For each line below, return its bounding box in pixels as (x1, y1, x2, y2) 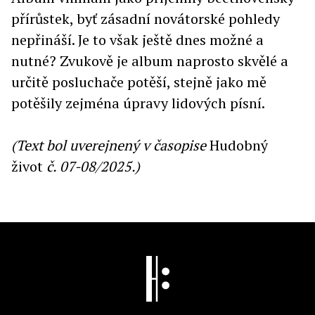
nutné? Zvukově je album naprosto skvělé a (11, 51, 288, 70)
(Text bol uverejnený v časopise (11, 136, 210, 155)
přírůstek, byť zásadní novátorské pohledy (11, 9, 280, 28)
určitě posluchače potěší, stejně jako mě (11, 72, 266, 91)
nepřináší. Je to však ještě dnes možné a (11, 30, 264, 49)
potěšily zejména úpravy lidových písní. (11, 94, 265, 112)
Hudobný (210, 136, 268, 155)
